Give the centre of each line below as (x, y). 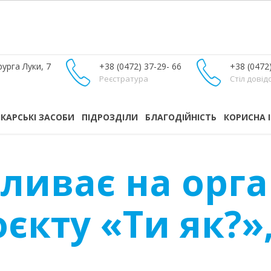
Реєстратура (124, 79)
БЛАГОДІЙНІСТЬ (181, 117)
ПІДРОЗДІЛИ (110, 117)
